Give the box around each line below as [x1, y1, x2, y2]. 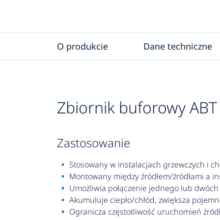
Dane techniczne [143, 40, 212, 52]
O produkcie [56, 40, 108, 52]
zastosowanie [63, 135, 130, 151]
